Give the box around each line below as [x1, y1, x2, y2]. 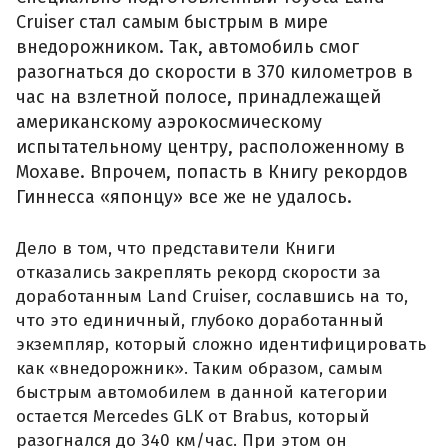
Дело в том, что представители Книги [16, 238, 336, 260]
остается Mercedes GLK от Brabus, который [16, 406, 370, 428]
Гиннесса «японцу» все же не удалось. [16, 186, 352, 209]
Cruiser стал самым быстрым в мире [16, 11, 328, 34]
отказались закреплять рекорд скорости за [16, 262, 381, 284]
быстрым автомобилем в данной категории [16, 382, 388, 404]
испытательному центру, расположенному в [16, 136, 405, 159]
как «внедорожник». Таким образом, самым [16, 358, 383, 380]
